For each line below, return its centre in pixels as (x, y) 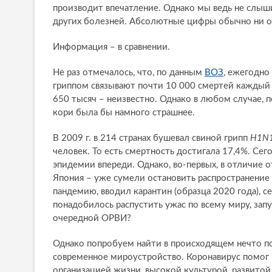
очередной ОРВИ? (92, 219)
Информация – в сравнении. (111, 47)
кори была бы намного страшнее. (124, 113)
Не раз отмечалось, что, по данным (129, 73)
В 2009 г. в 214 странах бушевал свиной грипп (151, 138)
